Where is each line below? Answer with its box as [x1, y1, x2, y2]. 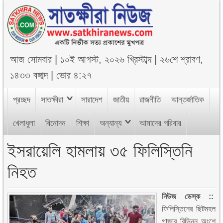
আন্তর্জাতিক [171, 95, 205, 105]
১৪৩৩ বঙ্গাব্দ [10, 70, 48, 81]
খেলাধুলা [13, 118, 35, 128]
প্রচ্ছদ [13, 95, 31, 105]
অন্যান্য [100, 118, 122, 128]
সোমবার [27, 54, 52, 65]
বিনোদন [45, 118, 66, 128]
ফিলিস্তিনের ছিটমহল [162, 205, 216, 213]
